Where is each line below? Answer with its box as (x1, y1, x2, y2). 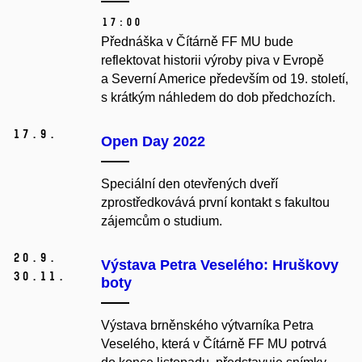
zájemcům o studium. (101, 214, 222, 229)
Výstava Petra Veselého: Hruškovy (101, 257, 339, 274)
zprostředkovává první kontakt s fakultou (101, 196, 330, 210)
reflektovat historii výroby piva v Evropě (101, 53, 324, 68)
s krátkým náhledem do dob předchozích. (101, 90, 335, 105)
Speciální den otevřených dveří (101, 177, 278, 192)
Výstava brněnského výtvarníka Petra (101, 318, 314, 333)
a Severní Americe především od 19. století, (101, 72, 348, 86)
